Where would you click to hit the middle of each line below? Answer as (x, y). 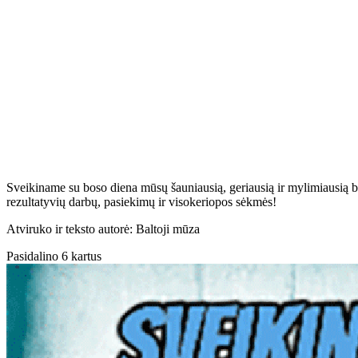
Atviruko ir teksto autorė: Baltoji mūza (103, 229)
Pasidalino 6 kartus (54, 256)
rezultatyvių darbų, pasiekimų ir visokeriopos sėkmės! (141, 201)
